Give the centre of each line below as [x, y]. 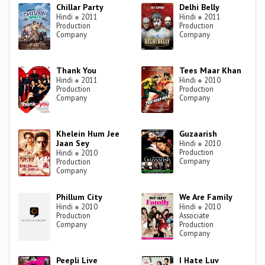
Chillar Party [80, 7]
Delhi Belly [200, 7]
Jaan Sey [73, 143]
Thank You [77, 71]
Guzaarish [198, 134]
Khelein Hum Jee [88, 134]
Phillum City [80, 197]
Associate [195, 216]
